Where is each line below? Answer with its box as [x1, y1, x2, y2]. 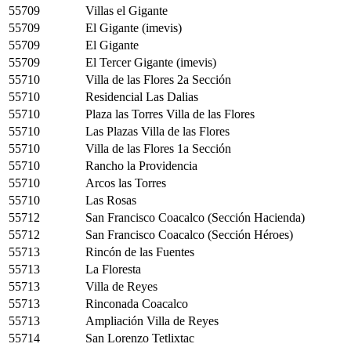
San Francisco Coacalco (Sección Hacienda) [85, 210, 305, 224]
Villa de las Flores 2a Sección [85, 72, 231, 86]
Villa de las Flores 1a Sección [85, 141, 231, 155]
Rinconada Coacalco [85, 296, 188, 310]
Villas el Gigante [85, 3, 168, 17]
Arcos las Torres [85, 175, 166, 190]
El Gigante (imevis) [85, 20, 182, 34]
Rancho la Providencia [85, 158, 197, 172]
